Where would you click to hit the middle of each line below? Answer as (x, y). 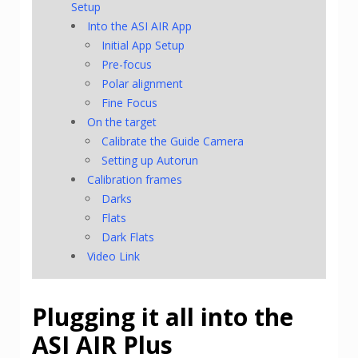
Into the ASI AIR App (140, 26)
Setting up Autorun (150, 160)
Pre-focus (127, 64)
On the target (122, 121)
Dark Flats (128, 237)
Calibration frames (135, 179)
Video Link (114, 256)
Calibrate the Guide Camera (173, 141)
